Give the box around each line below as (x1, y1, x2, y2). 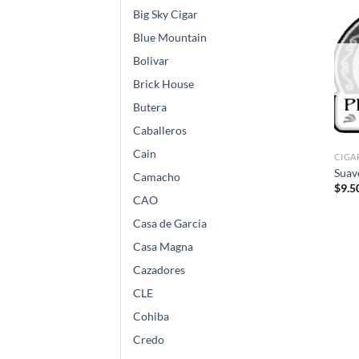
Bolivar (133, 54, 169, 68)
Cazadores (133, 263, 185, 277)
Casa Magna (133, 240, 193, 254)
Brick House (133, 77, 194, 91)
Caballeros (133, 123, 187, 138)
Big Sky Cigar (133, 7, 198, 22)
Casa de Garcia (133, 216, 207, 231)
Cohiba (133, 309, 169, 324)
